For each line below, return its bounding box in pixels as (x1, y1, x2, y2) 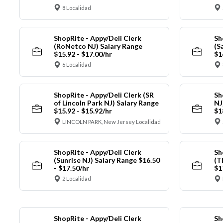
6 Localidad (62, 61, 91, 68)
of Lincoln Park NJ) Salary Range (53, 99, 159, 108)
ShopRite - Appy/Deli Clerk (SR (53, 91, 154, 100)
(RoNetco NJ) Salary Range (53, 41, 142, 50)
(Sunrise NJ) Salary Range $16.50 (53, 155, 160, 164)
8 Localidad (62, 4, 91, 11)
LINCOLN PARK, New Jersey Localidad (62, 118, 161, 125)
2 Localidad (62, 175, 91, 182)
